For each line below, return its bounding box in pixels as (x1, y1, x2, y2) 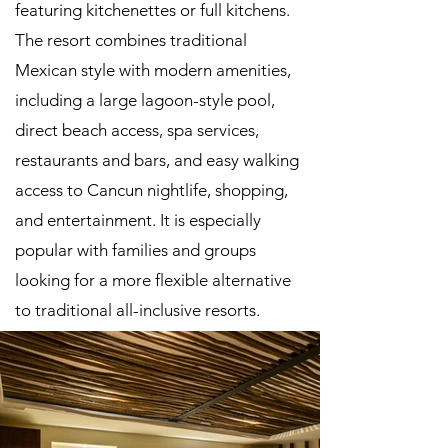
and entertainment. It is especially (15, 210, 261, 230)
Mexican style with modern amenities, (15, 60, 291, 80)
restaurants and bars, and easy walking (15, 150, 299, 170)
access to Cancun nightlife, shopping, (15, 180, 288, 200)
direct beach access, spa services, (15, 120, 259, 140)
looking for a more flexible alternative (15, 270, 291, 290)
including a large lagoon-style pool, (15, 90, 275, 110)
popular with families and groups (15, 240, 256, 260)
